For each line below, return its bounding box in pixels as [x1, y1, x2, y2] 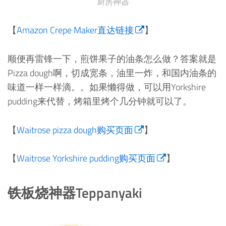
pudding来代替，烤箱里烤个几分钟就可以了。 [8, 94, 192, 108]
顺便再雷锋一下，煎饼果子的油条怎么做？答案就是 [8, 51, 216, 66]
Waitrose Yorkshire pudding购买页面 [17, 151, 155, 165]
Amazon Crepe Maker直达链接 [17, 23, 134, 37]
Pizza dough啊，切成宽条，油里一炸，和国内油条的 [8, 66, 216, 80]
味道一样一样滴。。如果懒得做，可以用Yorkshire [8, 80, 206, 94]
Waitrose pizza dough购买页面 [17, 123, 133, 137]
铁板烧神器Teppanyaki [8, 182, 142, 203]
